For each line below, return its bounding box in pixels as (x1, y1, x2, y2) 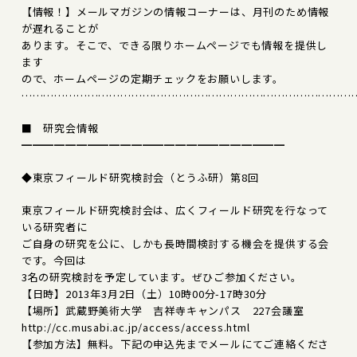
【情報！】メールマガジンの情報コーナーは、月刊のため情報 (21, 3, 330, 19)
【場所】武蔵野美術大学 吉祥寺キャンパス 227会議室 (21, 302, 304, 318)
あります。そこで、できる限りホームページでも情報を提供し (21, 37, 328, 53)
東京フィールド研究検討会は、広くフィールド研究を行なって (21, 202, 329, 218)
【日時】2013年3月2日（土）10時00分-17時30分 (21, 285, 268, 301)
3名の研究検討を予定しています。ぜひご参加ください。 (21, 269, 302, 284)
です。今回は (21, 252, 87, 268)
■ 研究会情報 (21, 120, 143, 135)
